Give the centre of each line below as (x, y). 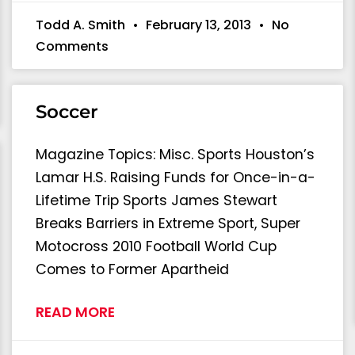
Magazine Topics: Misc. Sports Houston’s (175, 154)
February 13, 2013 (198, 25)
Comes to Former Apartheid (132, 269)
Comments (72, 46)
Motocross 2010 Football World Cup (156, 246)
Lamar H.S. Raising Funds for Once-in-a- (176, 177)
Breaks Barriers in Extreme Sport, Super (168, 223)
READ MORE (75, 312)
